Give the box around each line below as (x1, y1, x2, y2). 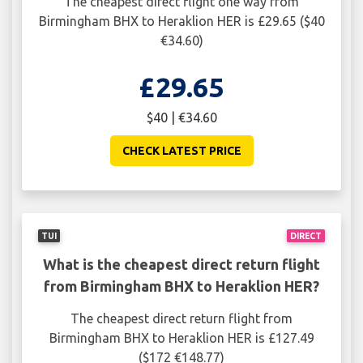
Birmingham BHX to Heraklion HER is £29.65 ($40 (38, 14, 325, 29)
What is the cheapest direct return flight (43, 255, 320, 272)
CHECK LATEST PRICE (122, 144, 241, 158)
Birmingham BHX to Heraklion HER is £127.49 (49, 330, 314, 345)
